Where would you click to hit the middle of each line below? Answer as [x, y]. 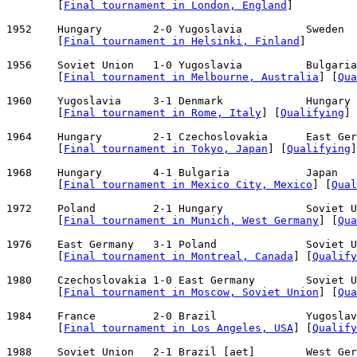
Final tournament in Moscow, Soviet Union [191, 292]
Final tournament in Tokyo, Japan [166, 149]
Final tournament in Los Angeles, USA [178, 328]
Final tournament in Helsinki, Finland [182, 41]
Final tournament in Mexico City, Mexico [188, 185]
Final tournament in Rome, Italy [163, 113]
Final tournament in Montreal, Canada [178, 257]
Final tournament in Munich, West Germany [191, 221]
